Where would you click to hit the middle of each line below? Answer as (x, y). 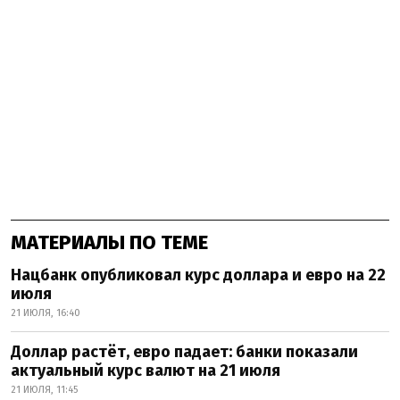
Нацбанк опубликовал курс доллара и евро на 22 (198, 275)
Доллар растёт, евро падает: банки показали (184, 351)
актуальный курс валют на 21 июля (146, 370)
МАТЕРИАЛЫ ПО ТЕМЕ (109, 242)
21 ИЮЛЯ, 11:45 (44, 389)
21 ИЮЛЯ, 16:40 (46, 312)
